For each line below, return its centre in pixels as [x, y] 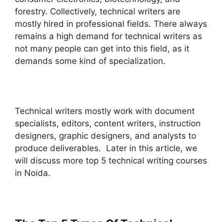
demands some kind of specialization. [90, 61]
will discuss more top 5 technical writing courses [111, 161]
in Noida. [33, 173]
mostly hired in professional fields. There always [111, 24]
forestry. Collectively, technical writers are [98, 12]
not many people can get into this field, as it [102, 49]
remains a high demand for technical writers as [109, 36]
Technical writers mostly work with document [105, 111]
